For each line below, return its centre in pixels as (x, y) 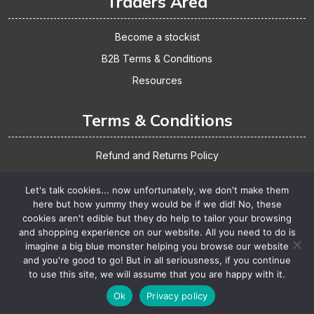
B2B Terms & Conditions (157, 58)
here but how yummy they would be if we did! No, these (157, 204)
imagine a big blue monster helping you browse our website (157, 246)
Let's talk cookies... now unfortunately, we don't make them (157, 190)
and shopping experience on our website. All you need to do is (157, 232)
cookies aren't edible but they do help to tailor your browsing (157, 218)
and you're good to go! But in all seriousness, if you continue (157, 260)
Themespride (157, 282)
